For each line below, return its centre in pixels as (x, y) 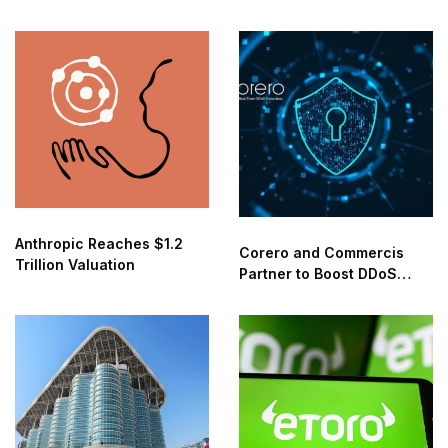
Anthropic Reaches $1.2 (99, 243)
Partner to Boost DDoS (318, 274)
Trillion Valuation (75, 264)
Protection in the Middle (324, 295)
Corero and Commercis (321, 253)
